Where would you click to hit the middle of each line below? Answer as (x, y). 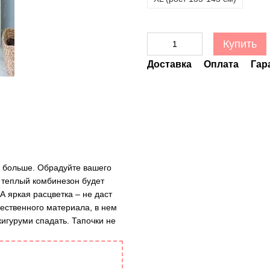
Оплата (221, 64)
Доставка (169, 64)
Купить (240, 44)
